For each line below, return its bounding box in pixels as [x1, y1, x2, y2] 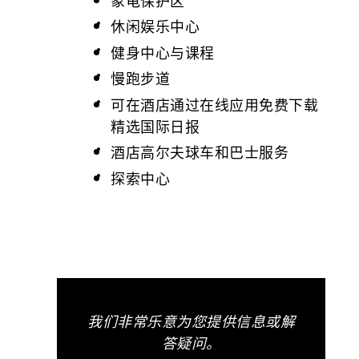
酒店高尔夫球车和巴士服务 [111, 141, 288, 163]
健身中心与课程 [111, 41, 215, 63]
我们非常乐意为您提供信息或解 [87, 310, 296, 332]
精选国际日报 [111, 115, 200, 137]
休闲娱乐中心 [111, 15, 200, 37]
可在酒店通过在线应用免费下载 [111, 93, 318, 115]
